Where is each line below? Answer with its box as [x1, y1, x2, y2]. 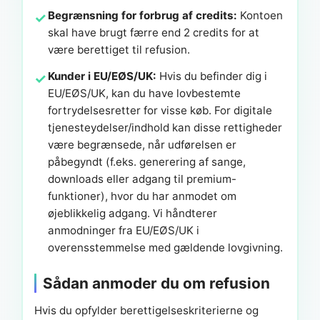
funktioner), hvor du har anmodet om [48, 189, 237, 203]
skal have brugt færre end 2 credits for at [48, 25, 260, 39]
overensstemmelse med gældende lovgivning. [48, 240, 284, 254]
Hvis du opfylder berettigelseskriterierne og [34, 303, 259, 317]
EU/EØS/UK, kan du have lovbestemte [48, 86, 241, 100]
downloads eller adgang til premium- [48, 171, 237, 186]
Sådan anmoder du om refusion [43, 274, 270, 292]
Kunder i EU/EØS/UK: [48, 69, 157, 83]
